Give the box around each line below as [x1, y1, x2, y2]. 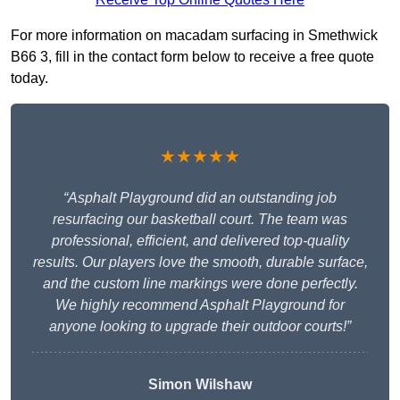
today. [11, 71, 48, 87]
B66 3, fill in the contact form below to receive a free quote [11, 49, 374, 65]
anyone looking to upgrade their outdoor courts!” [49, 319, 351, 335]
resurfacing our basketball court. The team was [53, 212, 347, 228]
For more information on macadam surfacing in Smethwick [11, 28, 378, 44]
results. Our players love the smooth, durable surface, [32, 254, 368, 271]
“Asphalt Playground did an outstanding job [63, 190, 337, 206]
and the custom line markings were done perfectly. [42, 276, 358, 292]
